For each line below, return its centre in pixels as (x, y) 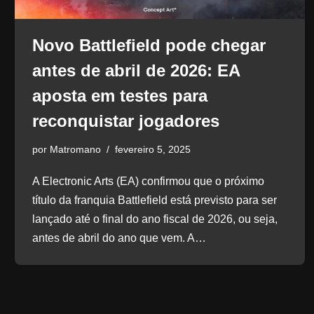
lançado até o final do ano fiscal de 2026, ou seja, (155, 219)
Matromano (75, 149)
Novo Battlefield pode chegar (149, 45)
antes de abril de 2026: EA (136, 70)
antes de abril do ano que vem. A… (120, 238)
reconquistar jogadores (125, 121)
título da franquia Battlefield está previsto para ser (154, 200)
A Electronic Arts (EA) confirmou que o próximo (148, 181)
